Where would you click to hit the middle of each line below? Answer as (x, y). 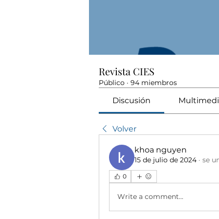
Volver (124, 129)
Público (112, 82)
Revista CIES (127, 71)
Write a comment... (150, 197)
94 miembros (154, 82)
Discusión (132, 100)
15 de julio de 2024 (165, 160)
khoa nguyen (161, 150)
